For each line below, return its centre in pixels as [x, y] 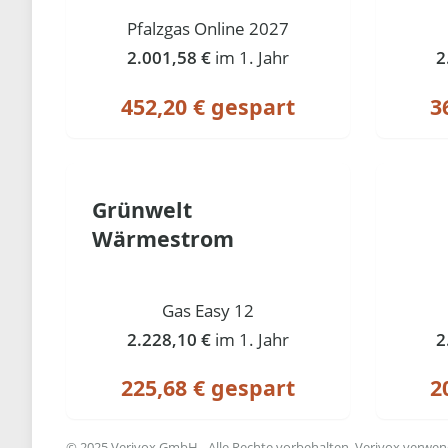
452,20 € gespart [208, 106]
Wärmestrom [162, 239]
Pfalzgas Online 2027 [208, 28]
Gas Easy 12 [208, 310]
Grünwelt [141, 210]
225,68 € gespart [208, 388]
